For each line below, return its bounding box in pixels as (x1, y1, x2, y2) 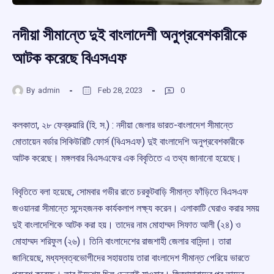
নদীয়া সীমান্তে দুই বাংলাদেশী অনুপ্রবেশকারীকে (12, 26, 246, 45)
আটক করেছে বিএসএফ (12, 49, 126, 68)
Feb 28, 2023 (98, 85, 143, 95)
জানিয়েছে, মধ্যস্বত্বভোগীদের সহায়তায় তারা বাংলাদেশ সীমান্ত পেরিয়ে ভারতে (12, 252, 250, 264)
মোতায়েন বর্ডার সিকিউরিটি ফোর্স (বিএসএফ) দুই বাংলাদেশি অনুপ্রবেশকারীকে (12, 136, 244, 148)
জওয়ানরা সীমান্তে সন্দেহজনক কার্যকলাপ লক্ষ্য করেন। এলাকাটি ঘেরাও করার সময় (12, 202, 259, 215)
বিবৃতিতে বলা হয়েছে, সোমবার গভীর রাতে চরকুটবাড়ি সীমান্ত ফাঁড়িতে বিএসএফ (12, 186, 248, 198)
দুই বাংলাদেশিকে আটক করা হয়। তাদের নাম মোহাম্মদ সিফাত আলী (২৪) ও (12, 219, 241, 231)
